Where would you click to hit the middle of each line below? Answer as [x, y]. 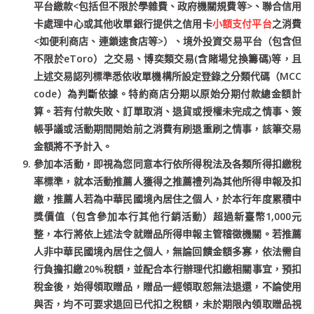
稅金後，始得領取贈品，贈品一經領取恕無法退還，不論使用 [168, 286]
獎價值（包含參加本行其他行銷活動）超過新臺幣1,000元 [168, 216]
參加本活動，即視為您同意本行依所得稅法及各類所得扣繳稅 [168, 163]
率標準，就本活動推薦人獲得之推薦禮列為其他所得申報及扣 [168, 181]
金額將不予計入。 [73, 146]
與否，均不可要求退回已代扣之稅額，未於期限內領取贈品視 [168, 303]
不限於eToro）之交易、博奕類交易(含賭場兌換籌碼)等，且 [168, 58]
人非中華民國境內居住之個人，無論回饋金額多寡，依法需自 [168, 251]
